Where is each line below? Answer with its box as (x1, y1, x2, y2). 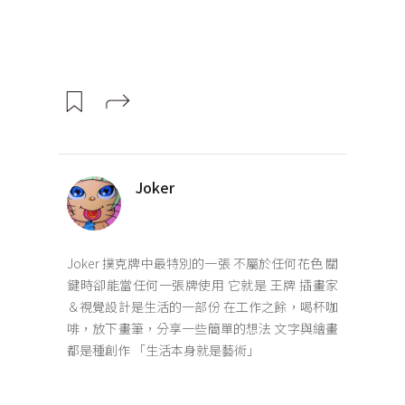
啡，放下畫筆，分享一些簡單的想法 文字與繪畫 (67, 318, 338, 337)
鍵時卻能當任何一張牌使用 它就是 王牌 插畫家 (67, 275, 338, 294)
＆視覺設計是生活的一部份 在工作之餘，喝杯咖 (67, 297, 338, 316)
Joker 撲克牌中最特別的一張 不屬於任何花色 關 (67, 253, 338, 272)
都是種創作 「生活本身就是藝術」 (67, 340, 259, 359)
